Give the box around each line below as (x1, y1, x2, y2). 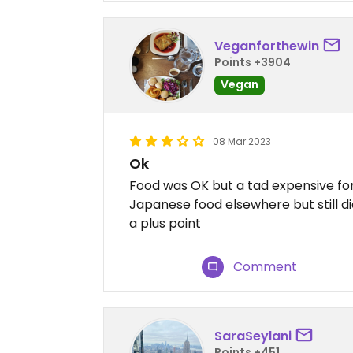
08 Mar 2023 (213, 135, 271, 149)
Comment (233, 258, 298, 277)
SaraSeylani (214, 326, 292, 345)
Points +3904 (214, 54, 291, 70)
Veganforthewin (214, 36, 319, 55)
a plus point (129, 214, 201, 233)
